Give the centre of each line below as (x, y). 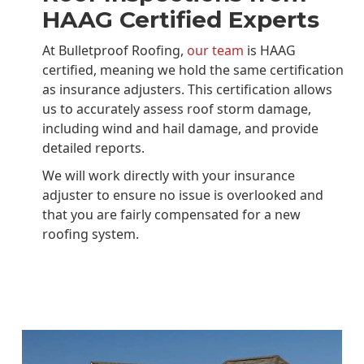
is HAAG (270, 50)
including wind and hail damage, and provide (181, 128)
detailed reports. (94, 147)
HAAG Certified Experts (181, 19)
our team (214, 50)
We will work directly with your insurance (169, 175)
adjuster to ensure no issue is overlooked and (183, 195)
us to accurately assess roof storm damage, (177, 108)
